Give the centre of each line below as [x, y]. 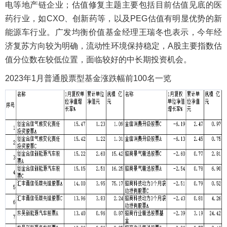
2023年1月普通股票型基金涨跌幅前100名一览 [88, 78]
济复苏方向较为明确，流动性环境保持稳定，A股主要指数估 [113, 46]
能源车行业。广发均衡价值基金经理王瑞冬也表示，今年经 [113, 32]
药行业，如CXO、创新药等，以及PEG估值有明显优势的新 [113, 18]
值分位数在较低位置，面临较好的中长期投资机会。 [99, 60]
